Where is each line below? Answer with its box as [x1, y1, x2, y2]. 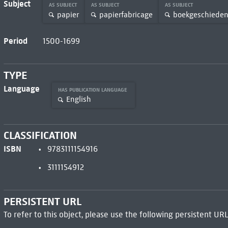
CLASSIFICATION [3, 129, 77, 142]
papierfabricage [99, 10, 153, 19]
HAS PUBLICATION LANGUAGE [58, 86, 129, 93]
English [66, 95, 91, 104]
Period [3, 36, 27, 46]
